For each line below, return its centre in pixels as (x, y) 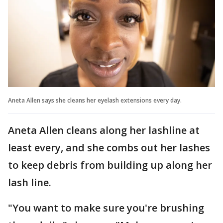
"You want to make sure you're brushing (106, 208)
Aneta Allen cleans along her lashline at (104, 130)
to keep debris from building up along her (110, 165)
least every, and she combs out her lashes (109, 147)
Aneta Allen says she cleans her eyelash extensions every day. (95, 100)
